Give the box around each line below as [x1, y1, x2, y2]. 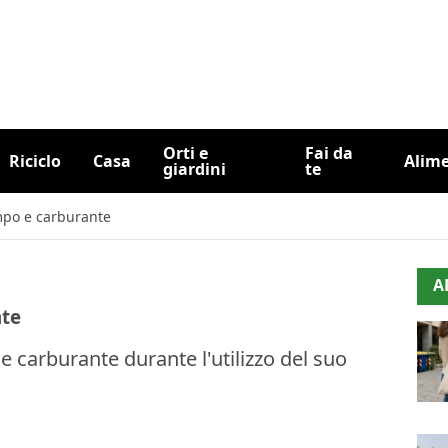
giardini [162, 158, 226, 180]
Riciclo [8, 150, 61, 172]
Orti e [162, 142, 208, 164]
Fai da [305, 142, 353, 164]
